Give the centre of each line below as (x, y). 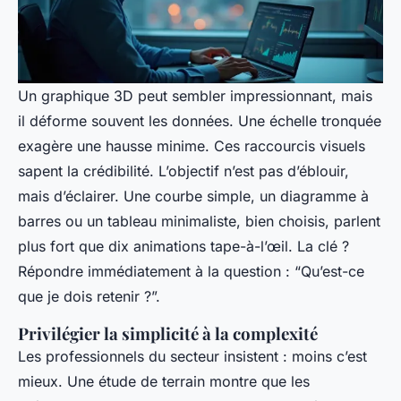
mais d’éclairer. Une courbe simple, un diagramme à (193, 196)
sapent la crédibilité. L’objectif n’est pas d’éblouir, (183, 171)
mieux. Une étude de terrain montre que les (164, 381)
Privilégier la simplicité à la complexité (168, 333)
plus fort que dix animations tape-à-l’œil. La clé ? (183, 246)
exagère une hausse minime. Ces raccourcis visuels (192, 145)
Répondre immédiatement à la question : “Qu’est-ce (191, 271)
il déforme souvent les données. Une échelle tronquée (200, 120)
